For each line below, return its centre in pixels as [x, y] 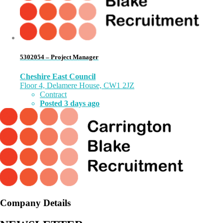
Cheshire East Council [58, 77]
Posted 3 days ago [70, 104]
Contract [53, 95]
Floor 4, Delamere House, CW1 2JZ [77, 86]
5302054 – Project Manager [59, 57]
